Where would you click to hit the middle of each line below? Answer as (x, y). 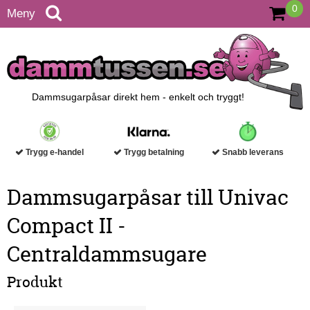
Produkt (35, 282)
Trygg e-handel (54, 153)
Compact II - (66, 226)
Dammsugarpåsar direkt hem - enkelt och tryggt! (138, 97)
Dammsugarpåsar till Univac (148, 198)
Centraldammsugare (107, 255)
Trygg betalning (153, 153)
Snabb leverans (252, 153)
